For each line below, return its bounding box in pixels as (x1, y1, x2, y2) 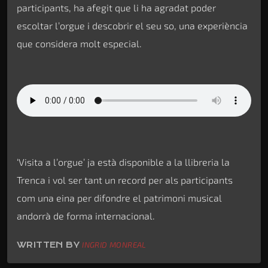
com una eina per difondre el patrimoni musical (17, 192, 222, 204)
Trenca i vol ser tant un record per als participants (17, 174, 233, 186)
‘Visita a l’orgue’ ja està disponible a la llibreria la (17, 156, 230, 168)
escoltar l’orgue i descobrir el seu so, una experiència (17, 20, 248, 32)
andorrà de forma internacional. (17, 210, 155, 222)
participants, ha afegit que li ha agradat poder (17, 2, 216, 14)
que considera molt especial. (17, 38, 142, 50)
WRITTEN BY (17, 240, 83, 250)
